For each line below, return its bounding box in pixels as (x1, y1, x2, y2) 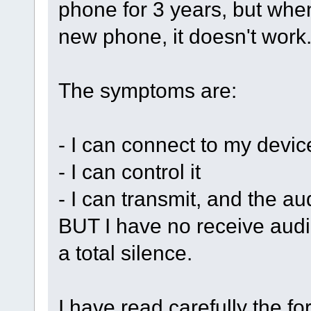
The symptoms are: (58, 78, 237, 102)
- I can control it (58, 159, 201, 183)
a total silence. (58, 240, 192, 264)
